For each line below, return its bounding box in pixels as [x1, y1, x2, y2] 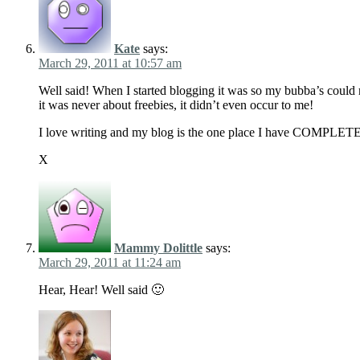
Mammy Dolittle [114, 241, 202, 256]
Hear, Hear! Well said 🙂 [39, 283, 164, 297]
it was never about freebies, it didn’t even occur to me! [39, 98, 313, 112]
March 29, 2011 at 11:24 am [39, 256, 181, 270]
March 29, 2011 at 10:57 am [39, 56, 182, 71]
